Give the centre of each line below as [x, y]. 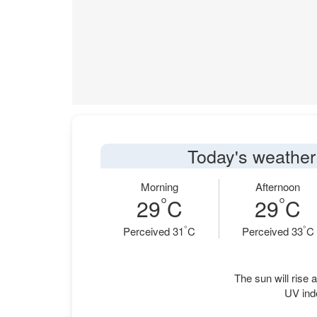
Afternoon [278, 186]
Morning [159, 186]
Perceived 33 [272, 231]
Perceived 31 [154, 231]
